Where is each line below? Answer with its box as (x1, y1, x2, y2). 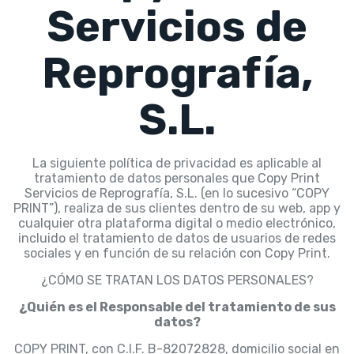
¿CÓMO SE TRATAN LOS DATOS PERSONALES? (40, 273, 314, 288)
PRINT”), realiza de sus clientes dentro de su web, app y (13, 201, 341, 217)
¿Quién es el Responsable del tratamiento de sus (18, 299, 336, 315)
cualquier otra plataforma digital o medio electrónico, (18, 216, 336, 232)
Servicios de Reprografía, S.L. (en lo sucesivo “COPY (24, 186, 330, 201)
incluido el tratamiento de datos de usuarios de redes (18, 231, 336, 247)
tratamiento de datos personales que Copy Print (34, 171, 320, 186)
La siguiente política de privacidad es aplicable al (32, 156, 322, 171)
